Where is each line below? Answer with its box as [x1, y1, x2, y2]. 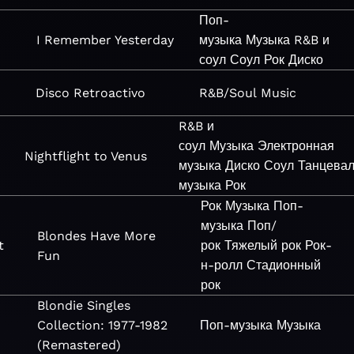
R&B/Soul [198, 85, 257, 100]
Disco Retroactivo [36, 85, 146, 100]
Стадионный [247, 258, 322, 273]
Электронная [258, 138, 335, 153]
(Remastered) [37, 337, 122, 352]
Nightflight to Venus [24, 148, 147, 164]
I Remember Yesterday [36, 32, 174, 47]
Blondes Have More [37, 228, 156, 243]
